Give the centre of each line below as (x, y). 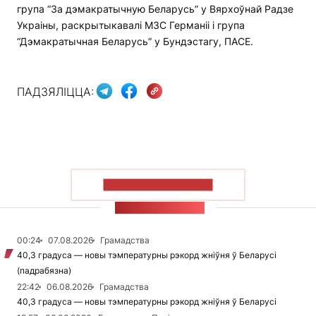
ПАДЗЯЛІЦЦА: (55, 91)
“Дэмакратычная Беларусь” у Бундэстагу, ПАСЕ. (135, 42)
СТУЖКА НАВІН (160, 208)
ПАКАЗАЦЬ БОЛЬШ (158, 185)
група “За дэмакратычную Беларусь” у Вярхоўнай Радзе (155, 9)
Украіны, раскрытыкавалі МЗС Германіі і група (131, 25)
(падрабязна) (44, 271)
